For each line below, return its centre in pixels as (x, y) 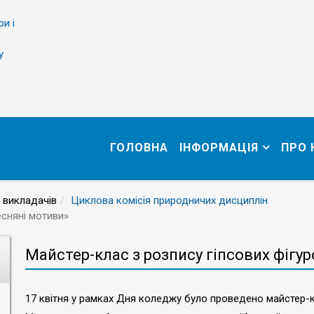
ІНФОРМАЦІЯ (219, 148)
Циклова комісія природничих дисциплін (169, 200)
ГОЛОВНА (139, 148)
